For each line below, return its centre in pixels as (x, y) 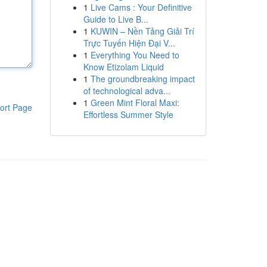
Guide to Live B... (116, 19)
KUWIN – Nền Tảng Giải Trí (142, 31)
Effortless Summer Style (128, 114)
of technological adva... (127, 91)
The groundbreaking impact (142, 79)
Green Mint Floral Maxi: (135, 103)
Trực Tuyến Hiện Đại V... (129, 43)
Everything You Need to (135, 55)
